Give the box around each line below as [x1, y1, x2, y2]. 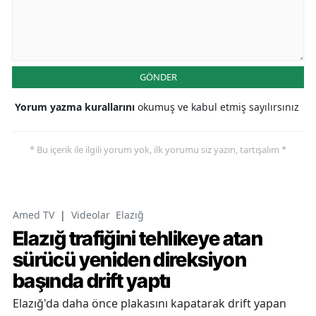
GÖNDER [139, 70, 177, 83]
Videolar [71, 207, 110, 221]
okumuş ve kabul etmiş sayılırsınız [138, 99, 299, 114]
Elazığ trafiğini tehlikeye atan [13, 226, 263, 250]
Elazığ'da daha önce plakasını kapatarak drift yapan [13, 295, 286, 311]
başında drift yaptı [13, 268, 171, 293]
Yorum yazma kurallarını [15, 99, 138, 114]
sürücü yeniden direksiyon [13, 247, 246, 272]
